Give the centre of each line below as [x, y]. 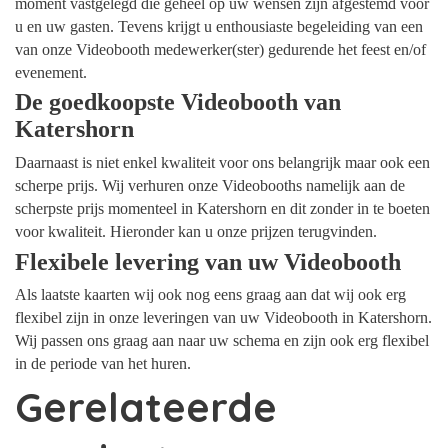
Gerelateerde [146, 407]
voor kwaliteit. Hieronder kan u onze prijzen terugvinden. [196, 232]
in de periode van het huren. [105, 364]
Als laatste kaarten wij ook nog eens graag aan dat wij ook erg [210, 295]
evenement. [51, 72]
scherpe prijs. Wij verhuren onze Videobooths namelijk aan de [210, 186]
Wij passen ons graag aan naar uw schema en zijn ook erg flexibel [222, 341]
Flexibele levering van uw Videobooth [208, 261]
